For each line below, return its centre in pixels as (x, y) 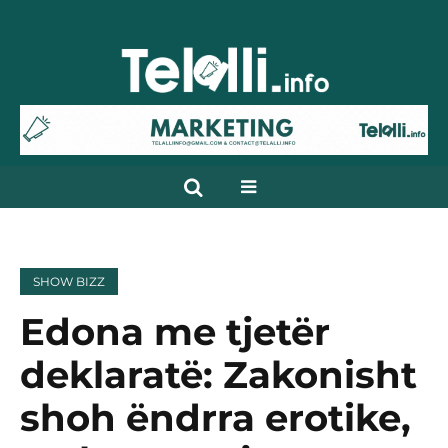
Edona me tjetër (175, 332)
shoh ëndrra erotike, (215, 418)
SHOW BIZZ (69, 282)
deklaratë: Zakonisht (218, 375)
